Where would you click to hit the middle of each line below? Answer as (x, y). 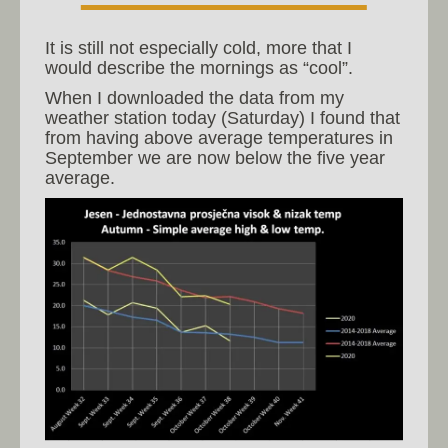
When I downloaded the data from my (194, 97)
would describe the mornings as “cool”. (199, 67)
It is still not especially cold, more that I (198, 47)
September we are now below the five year (215, 157)
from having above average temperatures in (219, 137)
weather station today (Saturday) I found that (222, 117)
